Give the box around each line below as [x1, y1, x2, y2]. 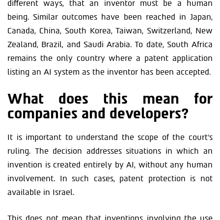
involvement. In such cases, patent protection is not [7, 174, 213, 183]
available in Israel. [7, 188, 74, 197]
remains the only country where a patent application [7, 54, 213, 63]
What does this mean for [7, 90, 213, 107]
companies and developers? [7, 105, 189, 122]
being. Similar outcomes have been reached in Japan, [7, 12, 213, 22]
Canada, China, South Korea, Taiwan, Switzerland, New [7, 26, 213, 35]
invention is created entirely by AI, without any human [7, 160, 213, 169]
